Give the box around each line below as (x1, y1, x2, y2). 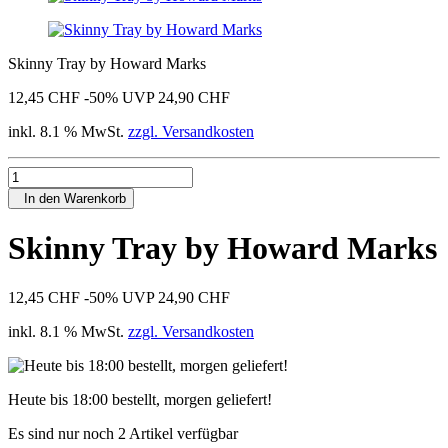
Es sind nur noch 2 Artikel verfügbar (8, 424, 238, 442)
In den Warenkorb (16, 191, 126, 206)
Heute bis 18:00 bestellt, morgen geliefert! (8, 390, 272, 408)
